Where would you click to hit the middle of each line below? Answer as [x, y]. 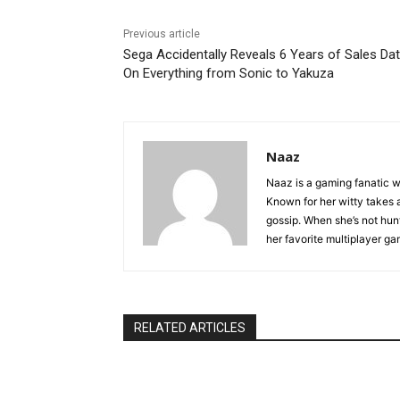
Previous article [162, 34]
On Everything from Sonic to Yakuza [229, 73]
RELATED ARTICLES [190, 328]
